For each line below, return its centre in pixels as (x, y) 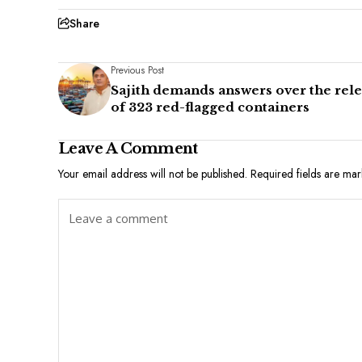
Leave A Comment (128, 148)
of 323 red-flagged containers (210, 107)
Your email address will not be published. (153, 173)
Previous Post (137, 70)
